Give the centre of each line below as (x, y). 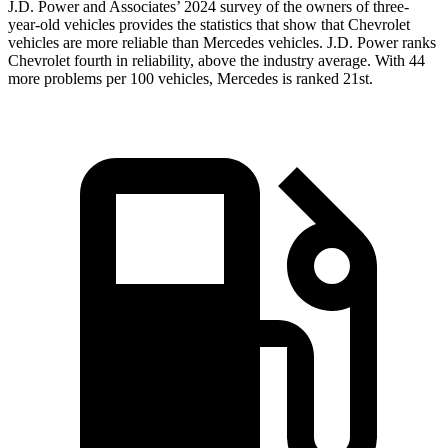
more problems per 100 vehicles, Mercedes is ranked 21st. (190, 79)
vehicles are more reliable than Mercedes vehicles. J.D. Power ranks (222, 43)
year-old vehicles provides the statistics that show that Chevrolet (209, 25)
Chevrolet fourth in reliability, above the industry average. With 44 (216, 61)
